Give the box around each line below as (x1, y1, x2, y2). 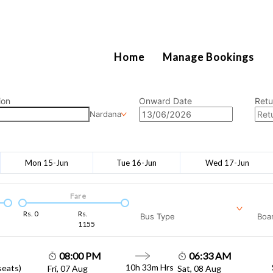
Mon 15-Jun (25, 157, 68, 168)
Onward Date (139, 96, 192, 106)
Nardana (89, 109, 121, 119)
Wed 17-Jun (205, 157, 249, 168)
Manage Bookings (163, 51, 254, 63)
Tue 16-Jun (116, 157, 157, 168)
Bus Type (140, 211, 175, 221)
